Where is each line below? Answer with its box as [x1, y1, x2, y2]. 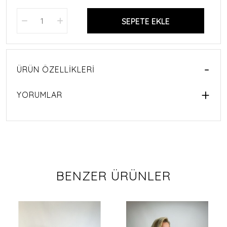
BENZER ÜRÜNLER [56, 167, 171, 183]
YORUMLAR [17, 89, 62, 100]
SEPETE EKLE [122, 16, 170, 26]
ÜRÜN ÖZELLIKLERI [17, 64, 95, 74]
